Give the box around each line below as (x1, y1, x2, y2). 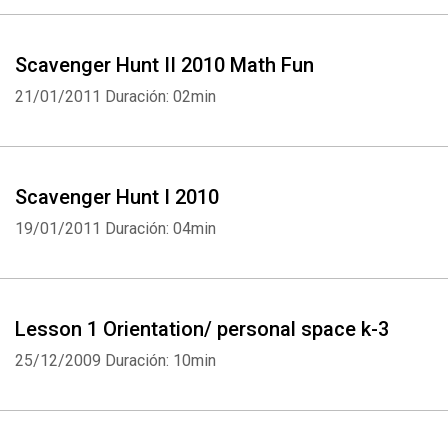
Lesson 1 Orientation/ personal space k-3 (15, 317, 389, 341)
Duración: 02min (105, 87, 216, 106)
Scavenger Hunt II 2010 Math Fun (15, 53, 314, 77)
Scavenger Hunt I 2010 (15, 185, 219, 209)
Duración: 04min (105, 219, 216, 238)
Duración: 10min (105, 351, 216, 370)
